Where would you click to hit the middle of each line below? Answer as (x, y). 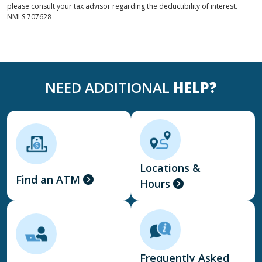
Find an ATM (48, 180)
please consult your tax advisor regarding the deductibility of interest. (122, 6)
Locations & (170, 168)
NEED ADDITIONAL (109, 87)
